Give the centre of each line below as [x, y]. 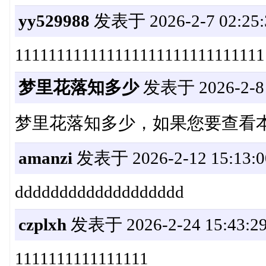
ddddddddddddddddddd [99, 192]
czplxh [42, 225]
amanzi [45, 158]
